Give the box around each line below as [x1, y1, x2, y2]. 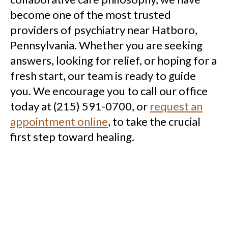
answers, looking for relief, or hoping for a [10, 53, 217, 68]
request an [150, 99, 203, 113]
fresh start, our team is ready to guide [10, 69, 196, 83]
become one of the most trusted [10, 8, 171, 22]
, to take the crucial [108, 115, 201, 129]
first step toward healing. [10, 130, 134, 144]
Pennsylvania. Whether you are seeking [10, 38, 203, 52]
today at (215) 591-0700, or [10, 99, 150, 113]
